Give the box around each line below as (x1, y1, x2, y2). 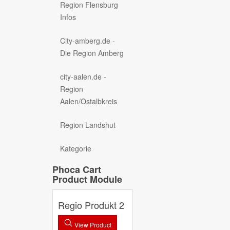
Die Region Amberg (60, 47, 124, 58)
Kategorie (60, 143, 91, 154)
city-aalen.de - (60, 71, 106, 82)
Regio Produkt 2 (58, 198, 124, 212)
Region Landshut (60, 119, 116, 130)
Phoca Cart (52, 162, 101, 176)
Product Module (52, 172, 122, 186)
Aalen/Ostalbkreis (60, 95, 117, 106)
